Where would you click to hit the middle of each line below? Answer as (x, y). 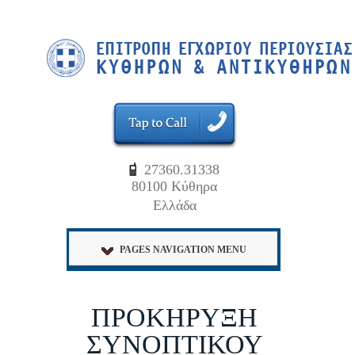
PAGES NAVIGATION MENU (183, 250)
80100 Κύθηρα (175, 187)
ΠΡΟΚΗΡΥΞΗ (174, 318)
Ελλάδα (174, 206)
